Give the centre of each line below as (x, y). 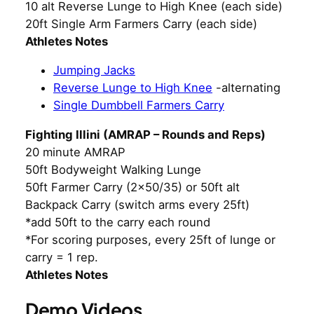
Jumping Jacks (94, 70)
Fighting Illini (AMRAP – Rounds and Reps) (145, 135)
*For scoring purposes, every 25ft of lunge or (150, 240)
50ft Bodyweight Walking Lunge (113, 170)
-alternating (246, 88)
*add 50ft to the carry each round (118, 223)
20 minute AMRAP (75, 152)
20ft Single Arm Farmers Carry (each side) (141, 23)
